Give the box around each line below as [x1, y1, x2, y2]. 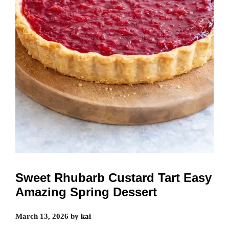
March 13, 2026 [15, 212, 68, 221]
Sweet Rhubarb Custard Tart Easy [15, 171, 212, 185]
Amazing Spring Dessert [15, 185, 157, 199]
